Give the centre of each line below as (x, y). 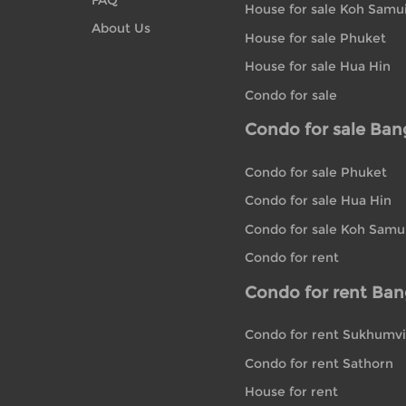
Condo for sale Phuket (316, 172)
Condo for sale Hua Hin (319, 200)
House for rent (292, 391)
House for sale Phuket (316, 38)
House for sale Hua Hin (318, 66)
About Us (121, 28)
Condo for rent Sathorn (319, 363)
